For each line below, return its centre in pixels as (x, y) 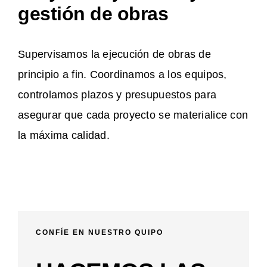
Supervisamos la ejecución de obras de (114, 55)
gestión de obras (93, 14)
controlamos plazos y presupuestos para (117, 95)
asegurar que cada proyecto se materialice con (133, 115)
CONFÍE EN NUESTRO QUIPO (100, 233)
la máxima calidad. (64, 136)
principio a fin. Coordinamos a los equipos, (122, 75)
